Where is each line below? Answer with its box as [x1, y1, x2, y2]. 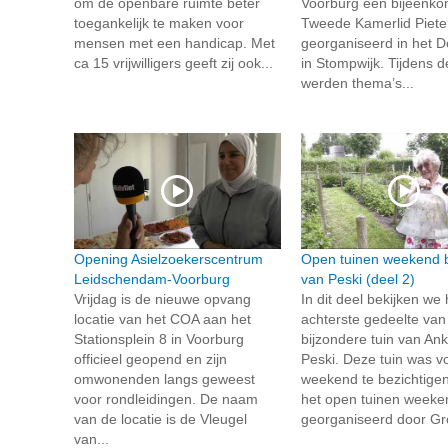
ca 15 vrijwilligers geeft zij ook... [74, 54, 273, 71]
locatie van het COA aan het [74, 311, 251, 328]
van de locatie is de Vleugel [74, 411, 247, 428]
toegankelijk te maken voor [74, 14, 244, 31]
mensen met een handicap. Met [74, 34, 275, 51]
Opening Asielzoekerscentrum [74, 251, 263, 268]
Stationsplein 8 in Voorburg [74, 331, 244, 348]
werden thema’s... [300, 74, 414, 91]
